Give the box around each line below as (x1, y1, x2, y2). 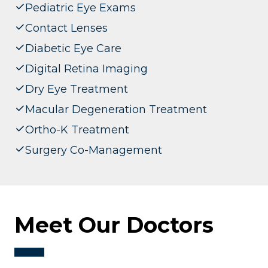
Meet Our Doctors (14, 212, 214, 239)
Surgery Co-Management (25, 143, 162, 157)
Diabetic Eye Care (25, 41, 121, 55)
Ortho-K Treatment (25, 123, 129, 136)
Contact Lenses (25, 21, 108, 35)
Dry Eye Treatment (25, 82, 128, 96)
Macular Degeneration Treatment (25, 102, 207, 116)
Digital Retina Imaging (25, 62, 148, 75)
